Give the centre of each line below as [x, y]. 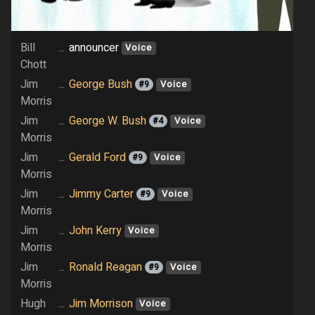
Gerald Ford [97, 157]
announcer [95, 47]
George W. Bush [107, 121]
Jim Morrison [101, 303]
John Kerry [95, 230]
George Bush [100, 84]
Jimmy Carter [101, 194]
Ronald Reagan [105, 267]
